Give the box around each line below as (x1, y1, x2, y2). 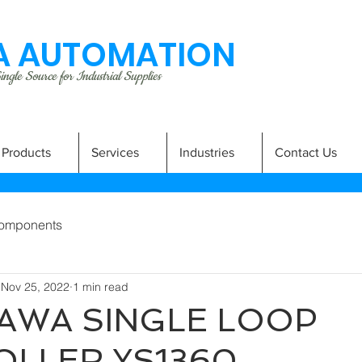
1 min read (73, 279, 128, 294)
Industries (179, 145, 234, 159)
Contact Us (275, 145, 337, 159)
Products (2, 145, 51, 159)
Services (91, 145, 139, 159)
